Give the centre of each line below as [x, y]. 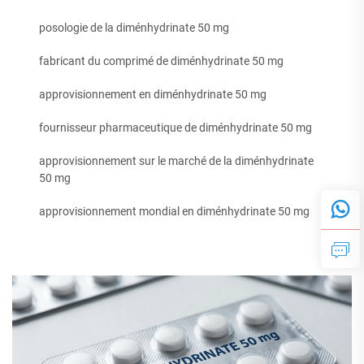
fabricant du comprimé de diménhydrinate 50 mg [161, 61]
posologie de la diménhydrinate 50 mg [134, 28]
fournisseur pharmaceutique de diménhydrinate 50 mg [175, 128]
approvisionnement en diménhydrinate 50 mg [153, 94]
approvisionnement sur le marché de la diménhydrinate [176, 161]
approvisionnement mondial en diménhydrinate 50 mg [174, 211]
